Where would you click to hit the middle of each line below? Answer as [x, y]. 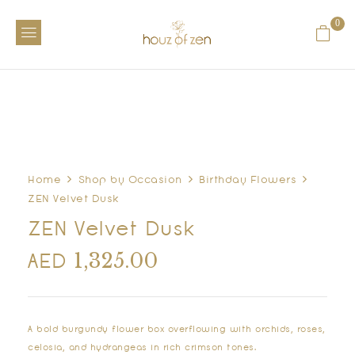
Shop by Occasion [130, 181]
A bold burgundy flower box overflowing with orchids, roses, [177, 330]
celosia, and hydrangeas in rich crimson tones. [142, 349]
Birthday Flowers [248, 181]
